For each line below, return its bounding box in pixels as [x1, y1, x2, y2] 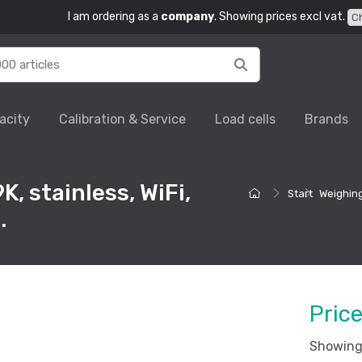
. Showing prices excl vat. [213, 10, 345, 23]
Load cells [215, 112, 276, 128]
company [160, 10, 214, 23]
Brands [305, 112, 349, 128]
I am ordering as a [67, 10, 161, 23]
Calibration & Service [59, 112, 187, 128]
